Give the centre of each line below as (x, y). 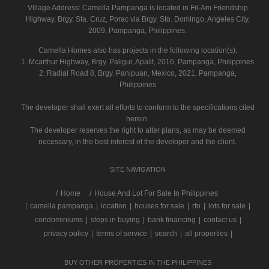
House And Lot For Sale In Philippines (156, 193)
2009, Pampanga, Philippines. (138, 31)
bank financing (172, 220)
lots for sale (227, 206)
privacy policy (66, 234)
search (166, 234)
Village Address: (55, 8)
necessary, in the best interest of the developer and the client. (138, 142)
